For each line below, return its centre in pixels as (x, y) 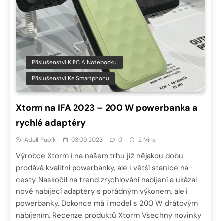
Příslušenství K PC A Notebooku (74, 62)
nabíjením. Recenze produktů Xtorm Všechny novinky (109, 215)
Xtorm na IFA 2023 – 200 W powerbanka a (107, 107)
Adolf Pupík (40, 139)
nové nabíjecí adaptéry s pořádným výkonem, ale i (102, 191)
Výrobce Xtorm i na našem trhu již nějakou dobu (99, 156)
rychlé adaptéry (51, 123)
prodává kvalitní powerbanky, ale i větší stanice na (102, 167)
